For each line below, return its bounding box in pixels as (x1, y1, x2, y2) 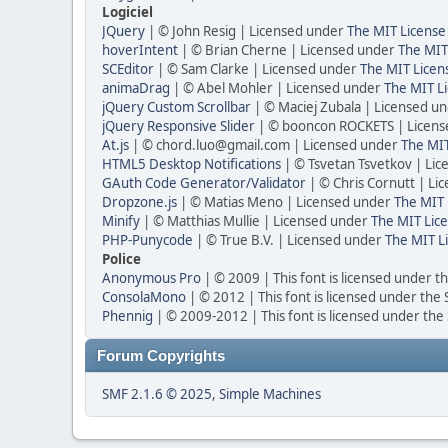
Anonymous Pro (102, 269, 201, 287)
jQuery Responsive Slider (102, 117, 255, 135)
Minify (102, 212, 140, 230)
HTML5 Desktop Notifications (102, 155, 281, 173)
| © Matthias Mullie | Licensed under (140, 212, 371, 230)
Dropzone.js (102, 193, 177, 211)
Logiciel (102, 3, 153, 21)
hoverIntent (102, 41, 178, 59)
